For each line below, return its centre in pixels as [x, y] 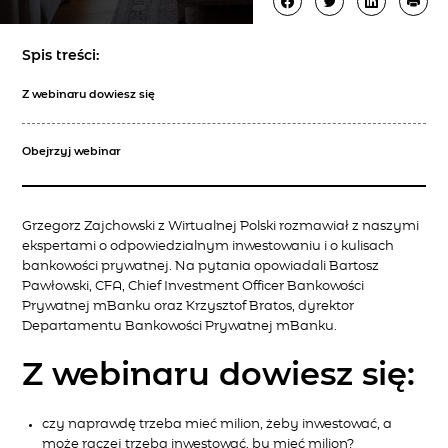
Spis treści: [61, 55]
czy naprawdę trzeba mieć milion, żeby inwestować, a [217, 424]
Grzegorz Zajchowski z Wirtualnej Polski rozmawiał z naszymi [221, 226]
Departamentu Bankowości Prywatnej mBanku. [180, 326]
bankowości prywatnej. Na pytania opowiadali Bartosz [201, 266]
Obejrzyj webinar [72, 151]
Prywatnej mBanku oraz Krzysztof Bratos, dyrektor [188, 306]
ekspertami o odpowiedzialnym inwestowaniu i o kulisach [208, 246]
